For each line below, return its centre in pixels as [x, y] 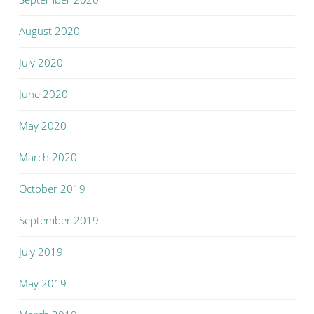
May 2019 [43, 283]
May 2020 [43, 125]
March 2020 [48, 157]
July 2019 [41, 252]
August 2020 [49, 31]
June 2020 [43, 94]
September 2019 [59, 220]
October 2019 [52, 189]
